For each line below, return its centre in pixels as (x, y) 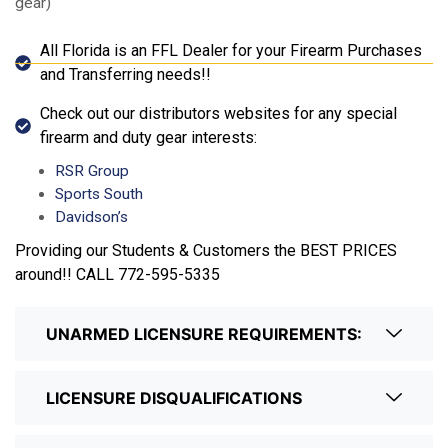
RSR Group (92, 171)
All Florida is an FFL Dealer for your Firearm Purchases (231, 51)
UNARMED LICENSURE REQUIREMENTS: (204, 334)
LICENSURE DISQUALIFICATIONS (174, 398)
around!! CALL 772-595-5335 (117, 275)
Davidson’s (91, 217)
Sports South (101, 194)
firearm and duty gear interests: (148, 138)
